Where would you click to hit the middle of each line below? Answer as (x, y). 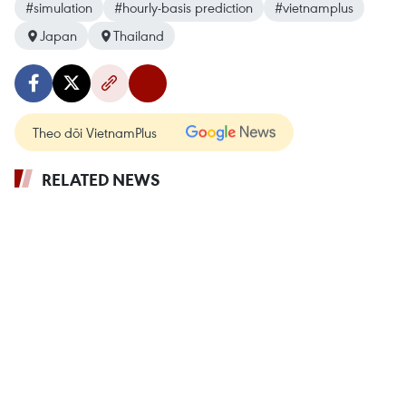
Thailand (139, 36)
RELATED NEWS (101, 180)
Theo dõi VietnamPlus (95, 133)
